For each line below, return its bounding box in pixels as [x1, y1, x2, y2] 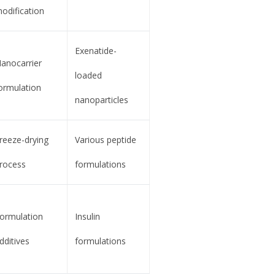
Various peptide [74, 134, 136, 146]
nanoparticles [74, 94, 128, 106]
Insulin [74, 211, 100, 223]
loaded [74, 69, 102, 82]
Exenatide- [74, 45, 117, 57]
